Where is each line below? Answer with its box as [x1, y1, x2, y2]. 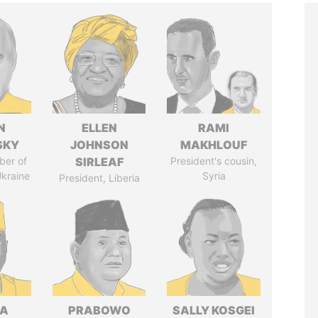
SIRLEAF [75, 155, 124, 169]
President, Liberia [58, 172, 140, 184]
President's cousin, [170, 155, 258, 167]
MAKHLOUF [180, 138, 248, 152]
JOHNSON [70, 138, 128, 152]
